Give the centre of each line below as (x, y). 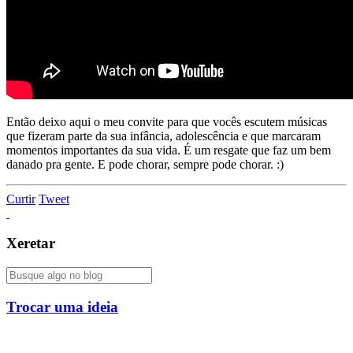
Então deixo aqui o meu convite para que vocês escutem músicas (167, 121)
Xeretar (31, 243)
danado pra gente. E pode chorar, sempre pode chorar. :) (145, 164)
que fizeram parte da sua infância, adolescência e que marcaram (163, 136)
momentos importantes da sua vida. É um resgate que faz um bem (169, 150)
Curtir (21, 199)
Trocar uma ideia (62, 307)
